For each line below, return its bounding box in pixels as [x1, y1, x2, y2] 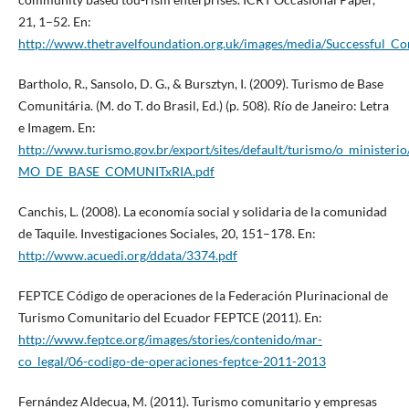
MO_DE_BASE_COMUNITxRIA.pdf [17, 163, 215, 180]
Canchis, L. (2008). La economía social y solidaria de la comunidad [17, 204, 387, 220]
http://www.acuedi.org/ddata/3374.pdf [17, 247, 237, 264]
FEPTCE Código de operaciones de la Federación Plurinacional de [17, 288, 388, 304]
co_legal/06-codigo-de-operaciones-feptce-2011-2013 [17, 353, 326, 370]
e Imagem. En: [17, 120, 96, 136]
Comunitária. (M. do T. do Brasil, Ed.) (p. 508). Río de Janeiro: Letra [17, 98, 389, 114]
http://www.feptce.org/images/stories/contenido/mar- [17, 331, 322, 348]
